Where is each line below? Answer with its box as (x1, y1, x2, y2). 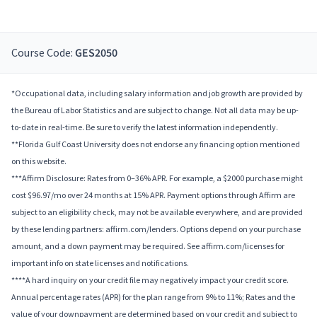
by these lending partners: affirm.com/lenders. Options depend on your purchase (11, 224, 301, 235)
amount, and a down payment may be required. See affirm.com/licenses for (11, 241, 284, 252)
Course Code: (11, 45, 75, 60)
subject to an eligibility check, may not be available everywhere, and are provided (11, 207, 303, 218)
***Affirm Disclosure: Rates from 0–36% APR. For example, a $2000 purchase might (11, 173, 303, 184)
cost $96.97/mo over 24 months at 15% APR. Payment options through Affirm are (11, 190, 295, 201)
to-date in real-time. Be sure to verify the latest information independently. (11, 122, 278, 133)
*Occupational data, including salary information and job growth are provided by (11, 88, 303, 99)
